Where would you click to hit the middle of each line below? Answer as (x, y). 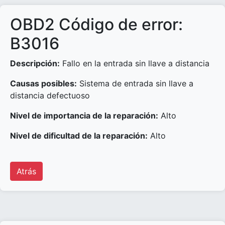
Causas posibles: (43, 83)
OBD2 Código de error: (96, 24)
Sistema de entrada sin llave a (135, 83)
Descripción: (35, 63)
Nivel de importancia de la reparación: (84, 116)
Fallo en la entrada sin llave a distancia (135, 63)
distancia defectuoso (50, 95)
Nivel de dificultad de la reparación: (79, 136)
